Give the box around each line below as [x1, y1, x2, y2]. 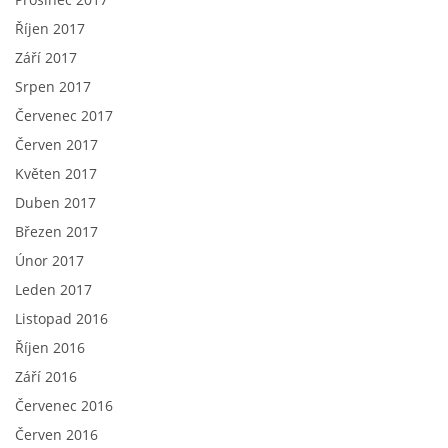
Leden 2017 [15, 280, 92, 300]
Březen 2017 [15, 222, 98, 242]
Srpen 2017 [15, 77, 91, 97]
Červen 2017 [15, 135, 98, 155]
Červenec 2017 [15, 106, 113, 126]
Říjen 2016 [15, 338, 85, 358]
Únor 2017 [15, 251, 84, 271]
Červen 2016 [15, 425, 98, 445]
